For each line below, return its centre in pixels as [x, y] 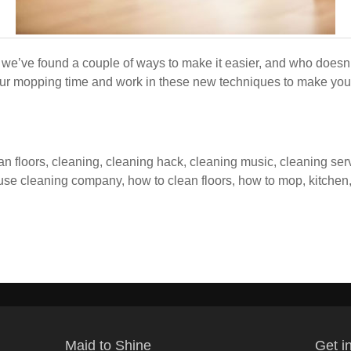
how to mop [270, 181]
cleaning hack [145, 162]
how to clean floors [180, 181]
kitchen [329, 181]
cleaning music [232, 162]
